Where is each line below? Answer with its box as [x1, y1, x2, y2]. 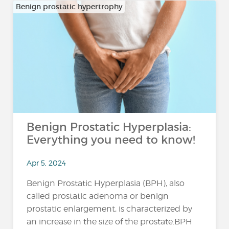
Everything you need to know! [27, 133, 196, 147]
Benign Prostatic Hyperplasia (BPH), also [27, 178, 185, 188]
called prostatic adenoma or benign [27, 191, 169, 201]
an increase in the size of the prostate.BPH [27, 216, 193, 226]
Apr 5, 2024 [27, 158, 66, 167]
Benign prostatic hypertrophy [16, 2, 123, 11]
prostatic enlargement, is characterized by [27, 203, 193, 214]
